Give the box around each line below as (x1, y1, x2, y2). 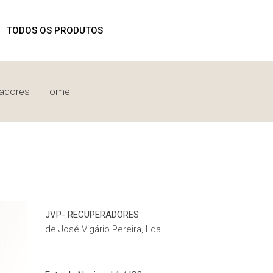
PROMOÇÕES (7, 85, 65, 96)
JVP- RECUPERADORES (44, 209, 139, 220)
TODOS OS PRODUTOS (7, 25, 104, 36)
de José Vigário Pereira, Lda (44, 224, 161, 235)
